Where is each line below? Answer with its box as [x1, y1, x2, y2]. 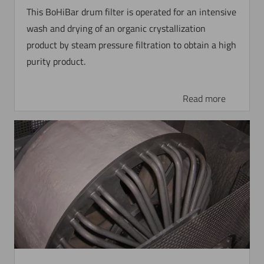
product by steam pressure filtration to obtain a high [27, 38, 237, 52]
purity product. [27, 54, 86, 69]
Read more [182, 91, 226, 106]
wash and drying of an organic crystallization [27, 21, 206, 36]
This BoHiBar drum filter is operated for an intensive [27, 5, 237, 19]
